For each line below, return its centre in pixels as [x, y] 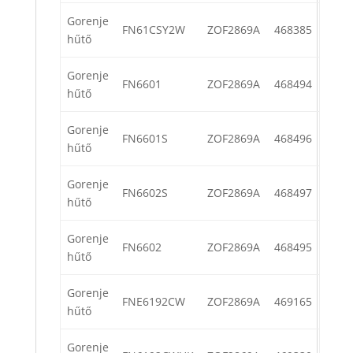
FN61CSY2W [154, 30]
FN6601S [145, 139]
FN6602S [145, 193]
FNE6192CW [154, 302]
